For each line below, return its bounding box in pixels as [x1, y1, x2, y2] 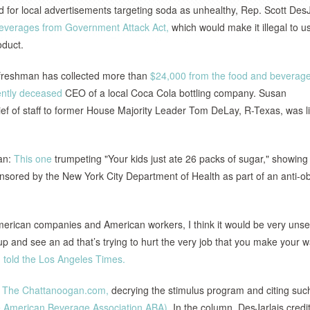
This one [14, 152, 52, 165]
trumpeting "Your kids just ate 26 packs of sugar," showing [52, 152, 308, 165]
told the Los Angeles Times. [3, 252, 125, 266]
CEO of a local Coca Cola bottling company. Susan [62, 86, 286, 100]
